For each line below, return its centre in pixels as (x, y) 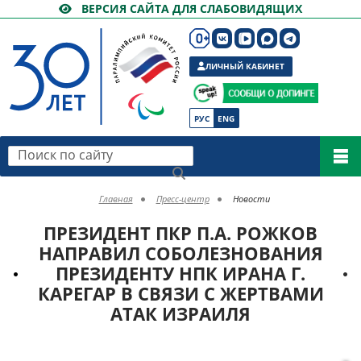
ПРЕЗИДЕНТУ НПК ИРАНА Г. (180, 273)
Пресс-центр (183, 199)
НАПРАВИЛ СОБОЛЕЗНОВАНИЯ (180, 253)
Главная (116, 199)
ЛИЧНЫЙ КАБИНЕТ (245, 66)
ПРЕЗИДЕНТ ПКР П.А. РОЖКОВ (180, 233)
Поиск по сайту (53, 151)
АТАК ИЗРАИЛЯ (180, 313)
